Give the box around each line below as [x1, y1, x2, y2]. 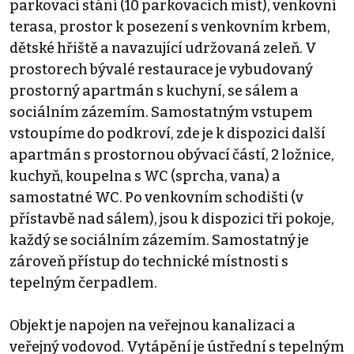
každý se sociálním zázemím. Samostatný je [9, 231, 309, 249]
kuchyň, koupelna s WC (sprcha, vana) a [9, 167, 281, 185]
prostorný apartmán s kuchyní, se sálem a [9, 81, 299, 100]
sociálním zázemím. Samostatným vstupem [9, 103, 313, 121]
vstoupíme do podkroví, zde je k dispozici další [9, 124, 326, 142]
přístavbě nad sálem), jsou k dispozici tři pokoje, [9, 209, 334, 228]
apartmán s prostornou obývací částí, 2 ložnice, [9, 145, 334, 164]
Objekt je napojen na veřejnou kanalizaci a [9, 316, 296, 334]
